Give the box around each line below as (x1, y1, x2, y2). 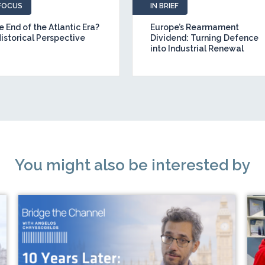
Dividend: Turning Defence (150, 33, 259, 43)
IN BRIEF (150, 2, 179, 10)
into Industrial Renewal (150, 44, 244, 53)
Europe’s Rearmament (150, 22, 240, 32)
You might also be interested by (14, 156, 250, 174)
